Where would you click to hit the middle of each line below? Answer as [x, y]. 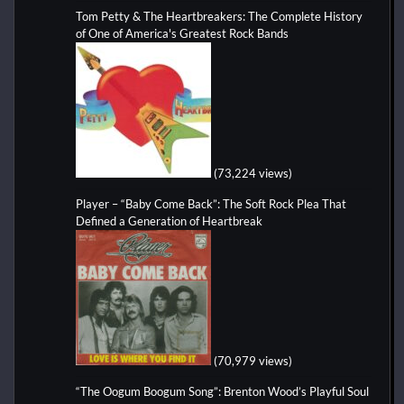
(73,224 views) [253, 173]
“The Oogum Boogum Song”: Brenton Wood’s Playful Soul [222, 391]
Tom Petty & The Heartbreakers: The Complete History [219, 16]
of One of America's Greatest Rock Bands [184, 33]
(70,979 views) [253, 360]
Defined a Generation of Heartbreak [169, 220]
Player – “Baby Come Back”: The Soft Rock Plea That [211, 203]
